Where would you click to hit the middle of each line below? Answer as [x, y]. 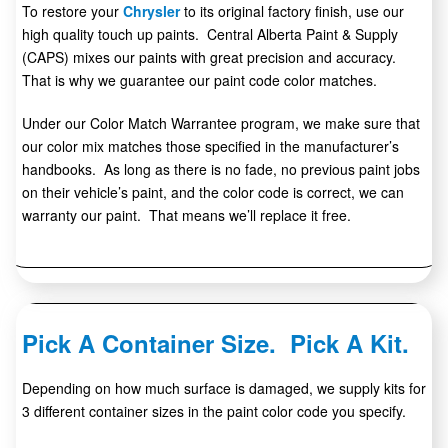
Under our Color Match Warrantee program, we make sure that [221, 123]
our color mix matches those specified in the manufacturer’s [210, 146]
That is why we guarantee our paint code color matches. [199, 80]
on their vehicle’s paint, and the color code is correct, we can [213, 192]
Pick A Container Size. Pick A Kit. [215, 343]
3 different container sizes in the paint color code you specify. [214, 411]
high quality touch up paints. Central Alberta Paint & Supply [210, 34]
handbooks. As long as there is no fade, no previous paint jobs [221, 169]
